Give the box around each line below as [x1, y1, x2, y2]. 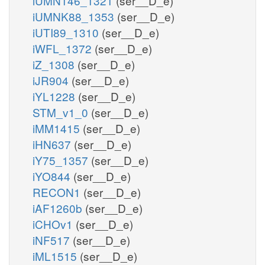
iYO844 [33, 167, 73, 184]
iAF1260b [33, 199, 85, 216]
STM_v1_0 [33, 104, 91, 120]
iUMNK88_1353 [33, 8, 117, 24]
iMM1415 [33, 119, 83, 136]
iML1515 [33, 247, 80, 264]
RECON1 [33, 183, 83, 200]
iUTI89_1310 [33, 24, 102, 40]
